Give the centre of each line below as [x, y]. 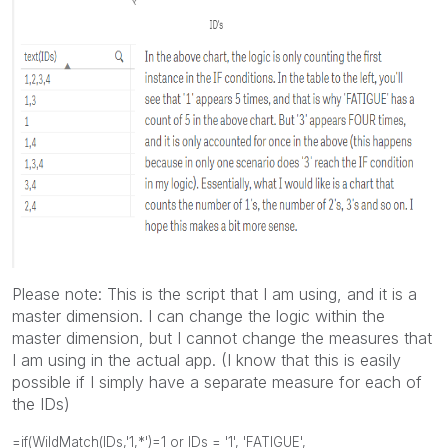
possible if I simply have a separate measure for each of [217, 381]
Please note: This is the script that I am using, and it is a [214, 293]
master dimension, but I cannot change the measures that [222, 337]
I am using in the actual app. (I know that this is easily [206, 359]
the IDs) [41, 403]
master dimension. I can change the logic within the [198, 315]
